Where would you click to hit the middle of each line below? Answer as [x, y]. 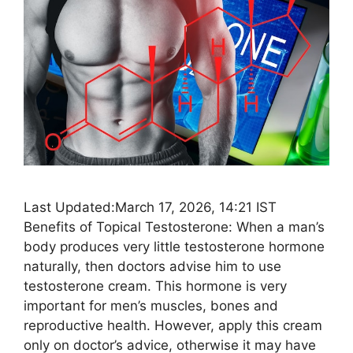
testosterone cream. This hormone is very [155, 286]
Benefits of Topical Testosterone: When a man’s [174, 227]
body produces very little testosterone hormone [174, 246]
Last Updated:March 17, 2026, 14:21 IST [150, 207]
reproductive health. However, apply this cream [173, 325]
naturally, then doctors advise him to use [152, 266]
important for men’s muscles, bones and [151, 305]
